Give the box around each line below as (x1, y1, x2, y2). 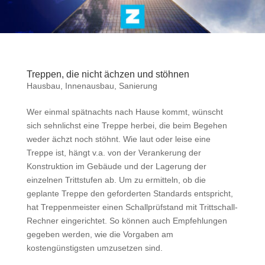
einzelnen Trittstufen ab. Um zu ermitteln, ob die (26, 175, 206, 185)
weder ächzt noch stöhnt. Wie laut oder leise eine (26, 134, 211, 144)
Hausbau (26, 81, 60, 91)
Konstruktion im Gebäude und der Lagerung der (26, 161, 206, 172)
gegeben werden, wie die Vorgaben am (26, 230, 173, 240)
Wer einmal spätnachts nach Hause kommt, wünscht (26, 107, 223, 117)
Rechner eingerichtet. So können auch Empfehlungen (26, 216, 227, 226)
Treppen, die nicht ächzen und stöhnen (26, 69, 189, 80)
